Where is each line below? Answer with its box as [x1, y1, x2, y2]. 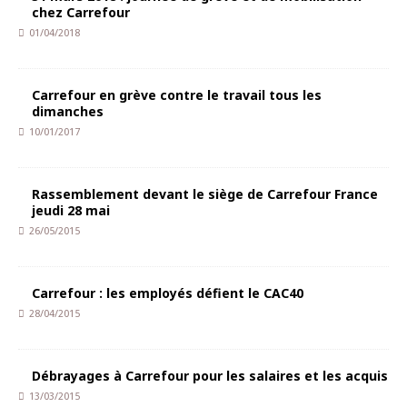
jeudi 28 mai [32, 202, 110, 219]
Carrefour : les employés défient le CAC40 [32, 284, 303, 302]
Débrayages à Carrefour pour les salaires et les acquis [32, 367, 388, 384]
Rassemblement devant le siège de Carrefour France [32, 185, 378, 203]
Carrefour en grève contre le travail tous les [32, 86, 322, 104]
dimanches [32, 103, 104, 120]
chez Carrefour [32, 4, 130, 21]
